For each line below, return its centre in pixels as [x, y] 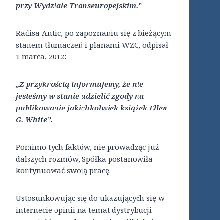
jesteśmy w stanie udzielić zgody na [80, 96]
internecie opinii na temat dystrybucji [84, 210]
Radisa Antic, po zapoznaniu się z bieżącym [94, 33]
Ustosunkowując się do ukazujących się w [90, 198]
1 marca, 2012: [41, 57]
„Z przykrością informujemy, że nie [80, 84]
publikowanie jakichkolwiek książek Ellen [92, 108]
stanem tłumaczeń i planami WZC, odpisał [92, 45]
